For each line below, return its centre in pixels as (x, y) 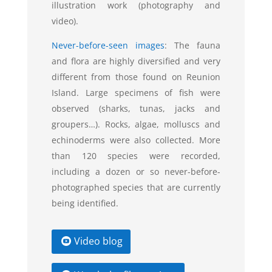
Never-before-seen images (108, 45)
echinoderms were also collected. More (136, 140)
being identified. (85, 203)
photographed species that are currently (136, 187)
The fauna (198, 45)
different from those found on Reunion (136, 76)
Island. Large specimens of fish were (136, 92)
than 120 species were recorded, (136, 155)
